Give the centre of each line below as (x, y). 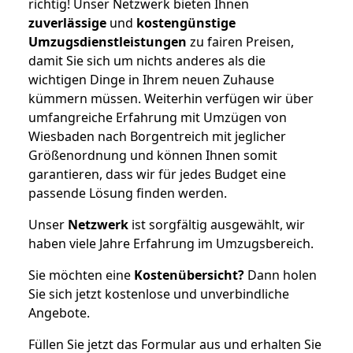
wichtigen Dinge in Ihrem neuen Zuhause (151, 79)
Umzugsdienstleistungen (108, 41)
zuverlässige (67, 22)
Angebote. (59, 312)
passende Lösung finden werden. (128, 193)
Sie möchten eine (81, 275)
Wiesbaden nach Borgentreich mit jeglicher (157, 136)
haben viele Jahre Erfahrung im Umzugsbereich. (171, 243)
